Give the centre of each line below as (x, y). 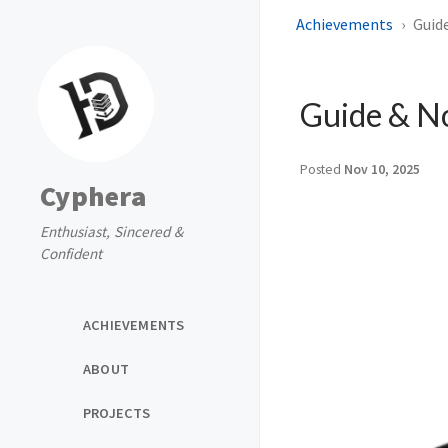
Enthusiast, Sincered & (111, 231)
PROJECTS (117, 412)
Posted (322, 169)
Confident (71, 253)
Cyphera (93, 196)
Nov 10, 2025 (382, 169)
